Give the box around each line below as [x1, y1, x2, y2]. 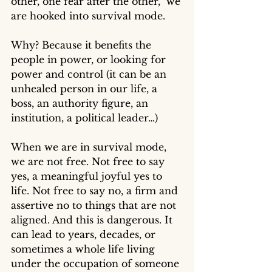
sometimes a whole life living [11, 242, 158, 255]
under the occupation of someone [11, 257, 182, 270]
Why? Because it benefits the [11, 38, 154, 51]
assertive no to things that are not [11, 199, 179, 211]
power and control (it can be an [11, 67, 169, 80]
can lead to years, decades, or [11, 228, 158, 240]
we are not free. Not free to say [11, 155, 168, 168]
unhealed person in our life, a [11, 82, 160, 95]
